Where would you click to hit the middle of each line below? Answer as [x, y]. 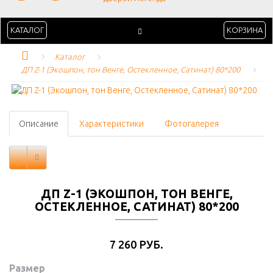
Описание [39, 124]
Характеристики [112, 124]
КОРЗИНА [245, 30]
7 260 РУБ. [136, 244]
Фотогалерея [192, 124]
